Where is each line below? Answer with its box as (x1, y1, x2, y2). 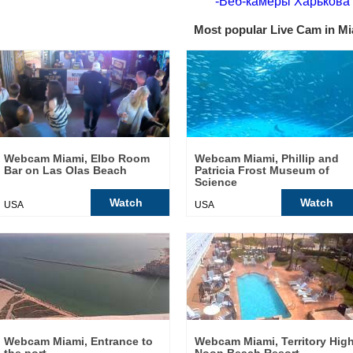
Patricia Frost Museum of (195, 164, 329, 176)
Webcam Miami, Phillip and (195, 152, 339, 165)
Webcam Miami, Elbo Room (4, 152, 150, 165)
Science (195, 176, 237, 188)
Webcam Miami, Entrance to (4, 335, 153, 347)
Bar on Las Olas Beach (4, 164, 127, 176)
